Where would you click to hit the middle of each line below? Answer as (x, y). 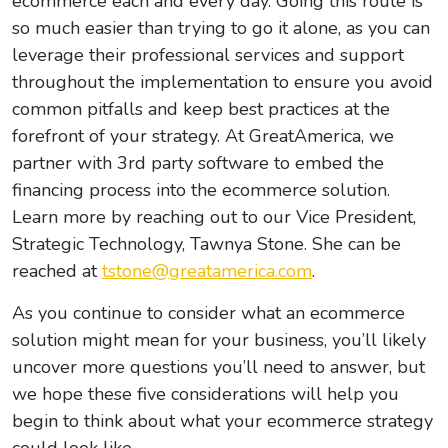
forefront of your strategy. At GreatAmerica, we (203, 136)
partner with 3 (70, 163)
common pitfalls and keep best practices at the (201, 109)
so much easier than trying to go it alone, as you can (221, 28)
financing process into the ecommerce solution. (201, 190)
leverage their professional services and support (208, 55)
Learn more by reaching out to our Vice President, (214, 217)
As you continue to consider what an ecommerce (209, 313)
